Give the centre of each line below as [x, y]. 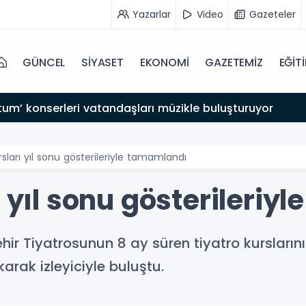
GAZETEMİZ [234, 62]
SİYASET [102, 62]
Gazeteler [273, 14]
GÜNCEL [44, 62]
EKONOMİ [164, 62]
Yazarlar [152, 14]
